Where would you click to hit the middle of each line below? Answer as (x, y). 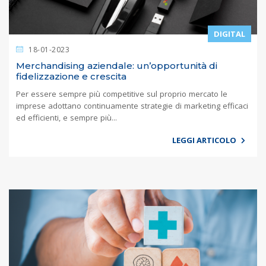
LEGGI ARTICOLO (205, 140)
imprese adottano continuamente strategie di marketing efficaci (132, 106)
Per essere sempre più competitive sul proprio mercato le (122, 94)
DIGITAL (229, 34)
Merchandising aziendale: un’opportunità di (117, 66)
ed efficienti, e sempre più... (66, 118)
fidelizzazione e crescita (71, 77)
